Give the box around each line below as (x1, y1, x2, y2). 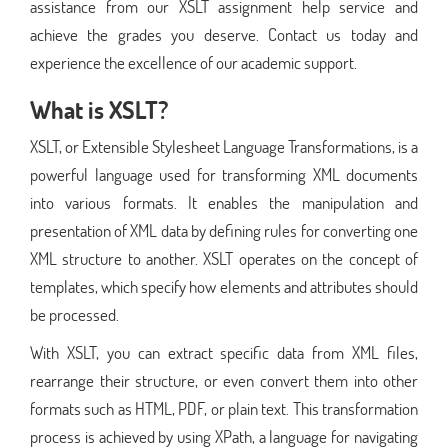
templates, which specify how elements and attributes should (30, 274, 418, 298)
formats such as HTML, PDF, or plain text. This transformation (30, 396, 418, 420)
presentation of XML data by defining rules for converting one (30, 218, 418, 242)
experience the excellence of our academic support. (30, 50, 357, 74)
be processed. (30, 302, 119, 326)
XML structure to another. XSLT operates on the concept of (30, 246, 418, 270)
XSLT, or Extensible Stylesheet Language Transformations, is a (30, 134, 418, 158)
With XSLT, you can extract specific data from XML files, (30, 340, 418, 364)
